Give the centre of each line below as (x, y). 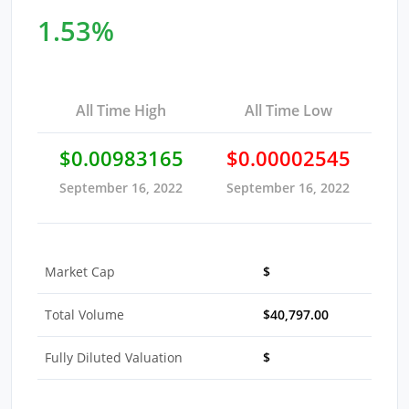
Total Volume (84, 314)
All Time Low (288, 110)
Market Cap (80, 271)
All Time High (121, 110)
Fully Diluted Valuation (114, 357)
